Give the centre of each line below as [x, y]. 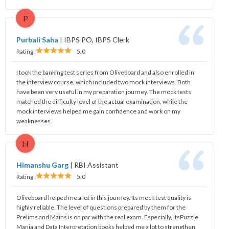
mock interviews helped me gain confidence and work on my [98, 111]
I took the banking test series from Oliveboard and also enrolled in [105, 72]
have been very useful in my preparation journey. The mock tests [104, 91]
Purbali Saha [37, 39]
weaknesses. [34, 121]
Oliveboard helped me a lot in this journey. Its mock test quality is [104, 197]
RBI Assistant [96, 165]
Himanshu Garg [42, 165]
